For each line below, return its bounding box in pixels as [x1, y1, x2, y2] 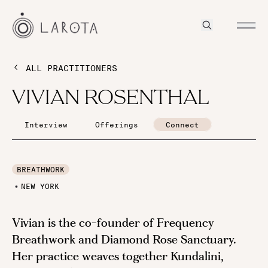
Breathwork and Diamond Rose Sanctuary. [12, 234, 236, 246]
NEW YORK [20, 182, 59, 190]
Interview [25, 121, 68, 129]
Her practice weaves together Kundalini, [12, 251, 223, 263]
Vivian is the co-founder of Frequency [12, 217, 214, 230]
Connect [166, 121, 199, 129]
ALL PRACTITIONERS [26, 64, 117, 73]
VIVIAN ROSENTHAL [12, 87, 209, 109]
